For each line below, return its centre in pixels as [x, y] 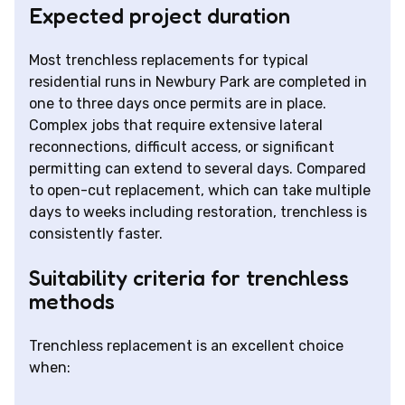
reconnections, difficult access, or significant [182, 147]
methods [72, 302]
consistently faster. [96, 234]
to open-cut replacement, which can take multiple [200, 191]
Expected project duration [160, 16]
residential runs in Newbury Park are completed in [198, 82]
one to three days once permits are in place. [178, 104]
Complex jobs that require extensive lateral [176, 126]
